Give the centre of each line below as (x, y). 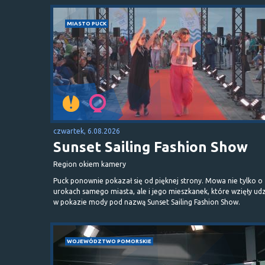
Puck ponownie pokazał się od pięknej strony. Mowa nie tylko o (158, 180)
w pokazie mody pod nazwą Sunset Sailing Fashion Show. (147, 202)
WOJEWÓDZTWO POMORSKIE (109, 241)
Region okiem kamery (90, 164)
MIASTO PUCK (87, 23)
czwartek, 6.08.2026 (87, 131)
